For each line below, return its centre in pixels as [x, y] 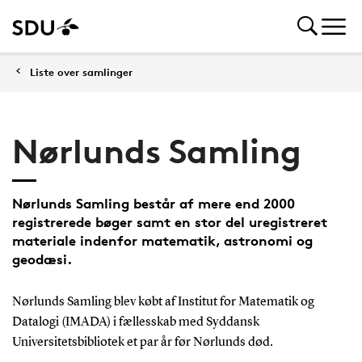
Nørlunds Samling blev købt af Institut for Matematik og [163, 302]
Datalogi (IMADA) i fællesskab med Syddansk [135, 322]
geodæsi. [42, 259]
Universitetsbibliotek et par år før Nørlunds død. [142, 343]
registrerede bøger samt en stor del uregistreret [169, 222]
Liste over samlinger [81, 72]
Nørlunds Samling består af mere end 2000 [153, 203]
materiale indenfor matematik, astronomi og [162, 240]
